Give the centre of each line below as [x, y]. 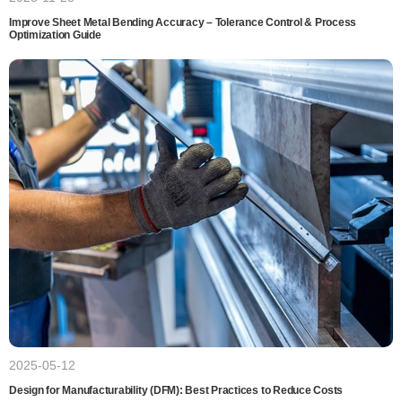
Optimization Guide [55, 35]
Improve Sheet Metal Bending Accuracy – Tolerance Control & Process [183, 22]
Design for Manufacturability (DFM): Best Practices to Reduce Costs [176, 391]
